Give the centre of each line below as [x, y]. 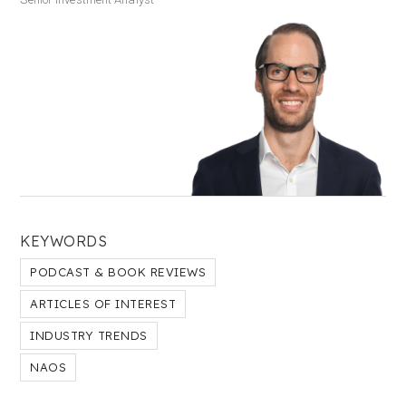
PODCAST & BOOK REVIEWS [118, 272]
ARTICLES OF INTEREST [103, 304]
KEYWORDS [64, 241]
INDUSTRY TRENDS [89, 335]
